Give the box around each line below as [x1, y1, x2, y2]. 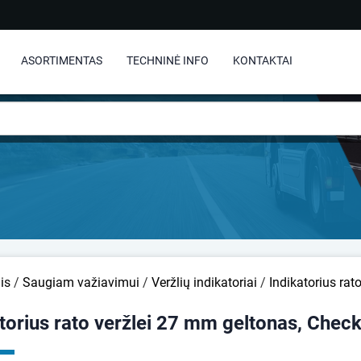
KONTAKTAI [233, 54, 293, 67]
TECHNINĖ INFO [127, 54, 209, 67]
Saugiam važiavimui [23, 275, 139, 290]
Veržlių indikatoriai [151, 275, 257, 290]
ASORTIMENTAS [21, 54, 102, 67]
